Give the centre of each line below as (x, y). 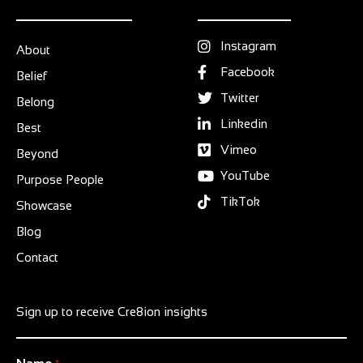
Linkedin (243, 123)
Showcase (44, 205)
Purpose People (60, 179)
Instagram (248, 45)
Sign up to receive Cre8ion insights (112, 311)
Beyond (37, 153)
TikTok (240, 201)
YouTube (245, 175)
